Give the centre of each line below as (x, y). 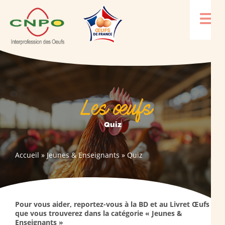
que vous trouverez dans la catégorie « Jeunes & (99, 213)
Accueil (27, 155)
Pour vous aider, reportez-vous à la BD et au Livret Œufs (112, 204)
